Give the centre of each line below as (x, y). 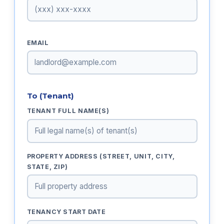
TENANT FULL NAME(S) (68, 111)
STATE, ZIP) (47, 166)
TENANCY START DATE (66, 211)
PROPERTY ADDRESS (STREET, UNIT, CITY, (101, 156)
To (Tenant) (50, 96)
